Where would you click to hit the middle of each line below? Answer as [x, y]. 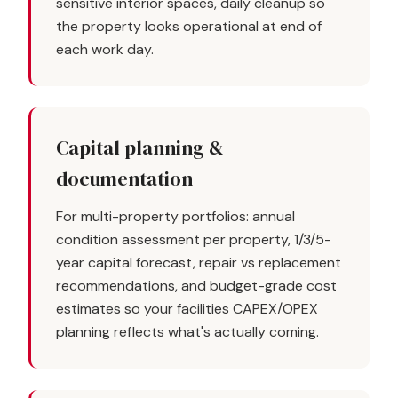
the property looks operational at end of [189, 26]
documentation [124, 179]
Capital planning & [140, 147]
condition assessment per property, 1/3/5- [194, 239]
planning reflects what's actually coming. [187, 332]
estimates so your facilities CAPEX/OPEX [187, 309]
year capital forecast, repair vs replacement [199, 263]
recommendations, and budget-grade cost [196, 286]
